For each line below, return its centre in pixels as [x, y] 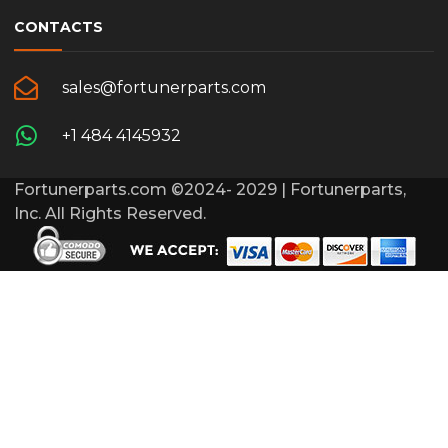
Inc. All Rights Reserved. [110, 213]
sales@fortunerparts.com [164, 87]
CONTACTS [58, 26]
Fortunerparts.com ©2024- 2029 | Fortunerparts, [210, 189]
